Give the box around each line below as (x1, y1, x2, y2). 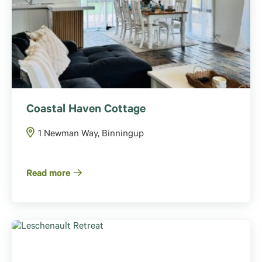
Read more (26, 168, 70, 180)
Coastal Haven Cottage (26, 104, 146, 117)
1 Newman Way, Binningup (38, 129, 144, 140)
